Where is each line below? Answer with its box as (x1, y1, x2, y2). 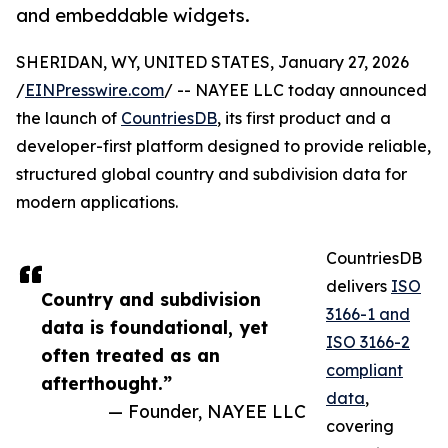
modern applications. (16, 192, 178, 213)
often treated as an (41, 344, 220, 367)
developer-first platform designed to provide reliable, (16, 136, 431, 157)
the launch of (16, 108, 121, 129)
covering (326, 416, 394, 437)
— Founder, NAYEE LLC (108, 400, 306, 423)
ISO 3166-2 (326, 332, 410, 353)
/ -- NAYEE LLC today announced (164, 80, 427, 101)
